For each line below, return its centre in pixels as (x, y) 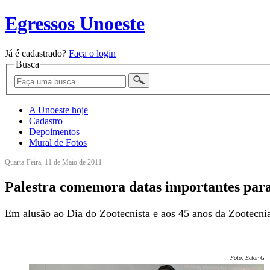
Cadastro (46, 121)
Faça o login (92, 53)
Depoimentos (54, 132)
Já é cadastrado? (37, 53)
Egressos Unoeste (75, 24)
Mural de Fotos (58, 143)
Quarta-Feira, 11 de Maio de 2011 (53, 162)
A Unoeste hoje (58, 110)
